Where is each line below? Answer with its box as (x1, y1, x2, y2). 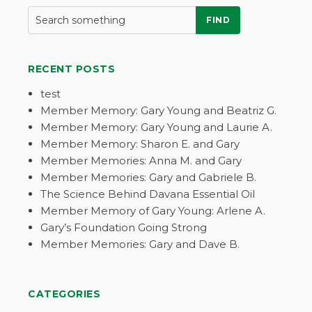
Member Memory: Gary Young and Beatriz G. (40, 103, 276, 117)
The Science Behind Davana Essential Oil (40, 187, 255, 201)
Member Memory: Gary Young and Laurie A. (40, 120, 272, 134)
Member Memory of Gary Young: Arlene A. (40, 203, 265, 217)
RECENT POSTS (28, 62, 115, 75)
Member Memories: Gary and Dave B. (40, 237, 240, 251)
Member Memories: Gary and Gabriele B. (40, 170, 256, 184)
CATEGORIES (28, 287, 100, 300)
